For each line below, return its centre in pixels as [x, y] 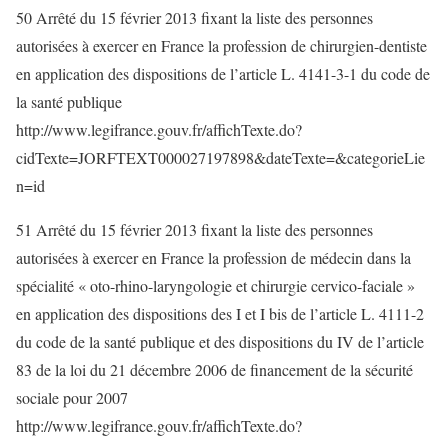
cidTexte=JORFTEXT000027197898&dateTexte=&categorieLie [220, 157]
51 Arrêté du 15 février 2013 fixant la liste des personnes [194, 229]
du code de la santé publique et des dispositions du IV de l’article [220, 341]
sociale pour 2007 [72, 397]
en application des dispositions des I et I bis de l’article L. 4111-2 [220, 313]
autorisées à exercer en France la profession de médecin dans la [213, 257]
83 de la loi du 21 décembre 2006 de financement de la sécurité [214, 369]
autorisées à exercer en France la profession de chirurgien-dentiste [221, 45]
